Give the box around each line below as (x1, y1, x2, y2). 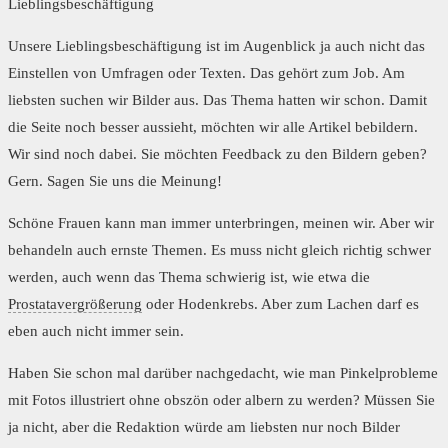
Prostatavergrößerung (8, 296, 142, 313)
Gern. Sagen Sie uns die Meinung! (8, 173, 222, 190)
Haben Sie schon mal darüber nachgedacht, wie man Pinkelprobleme (8, 365, 438, 382)
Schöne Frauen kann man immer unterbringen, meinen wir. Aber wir (8, 215, 434, 232)
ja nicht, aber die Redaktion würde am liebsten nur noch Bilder (8, 419, 400, 436)
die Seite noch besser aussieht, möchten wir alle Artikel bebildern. (8, 119, 418, 136)
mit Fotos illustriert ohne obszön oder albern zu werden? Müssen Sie (8, 392, 435, 409)
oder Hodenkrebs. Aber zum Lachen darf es (142, 296, 419, 313)
